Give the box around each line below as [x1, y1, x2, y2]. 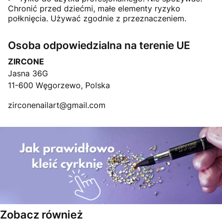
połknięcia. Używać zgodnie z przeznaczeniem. [8, 13, 186, 23]
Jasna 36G [8, 68, 48, 78]
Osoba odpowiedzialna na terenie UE [8, 39, 190, 52]
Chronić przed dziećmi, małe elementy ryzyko [8, 3, 180, 13]
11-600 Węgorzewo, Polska [8, 80, 110, 90]
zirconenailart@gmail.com [8, 100, 106, 110]
